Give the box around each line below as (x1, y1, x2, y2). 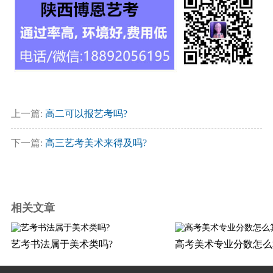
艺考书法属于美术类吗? (10, 239, 113, 250)
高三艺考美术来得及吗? (44, 138, 147, 149)
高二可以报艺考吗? (44, 108, 127, 119)
